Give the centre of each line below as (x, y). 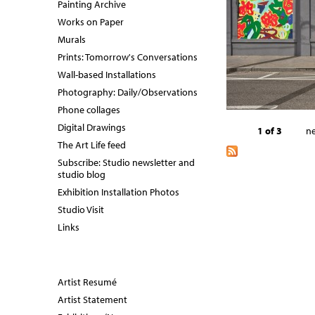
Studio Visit (81, 210)
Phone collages (89, 110)
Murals (72, 39)
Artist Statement (92, 300)
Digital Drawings (92, 127)
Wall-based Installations (107, 75)
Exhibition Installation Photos (118, 192)
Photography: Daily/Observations (128, 92)
